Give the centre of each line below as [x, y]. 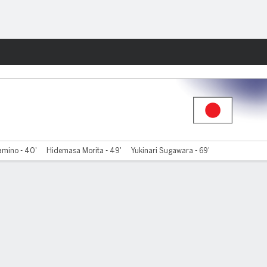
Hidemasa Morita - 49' [84, 151]
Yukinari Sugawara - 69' [171, 151]
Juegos [221, 52]
